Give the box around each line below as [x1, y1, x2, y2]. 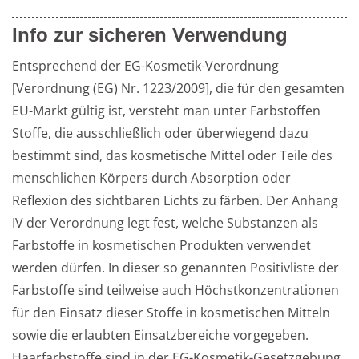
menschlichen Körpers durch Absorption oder [12, 169, 291, 187]
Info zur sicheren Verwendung [12, 24, 288, 46]
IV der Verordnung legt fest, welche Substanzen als [12, 214, 318, 232]
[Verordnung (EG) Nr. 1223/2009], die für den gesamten [12, 79, 345, 97]
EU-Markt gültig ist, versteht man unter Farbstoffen [12, 102, 321, 119]
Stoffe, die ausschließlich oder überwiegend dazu [12, 124, 309, 142]
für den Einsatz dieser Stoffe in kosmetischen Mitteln [12, 304, 330, 321]
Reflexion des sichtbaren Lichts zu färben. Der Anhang [12, 192, 338, 209]
